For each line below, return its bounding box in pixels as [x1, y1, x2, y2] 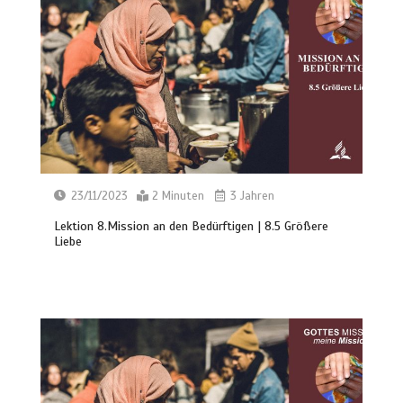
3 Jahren [227, 189, 275, 204]
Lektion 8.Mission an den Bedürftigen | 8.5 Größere [54, 219, 329, 235]
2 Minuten [152, 189, 205, 204]
